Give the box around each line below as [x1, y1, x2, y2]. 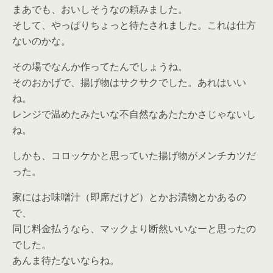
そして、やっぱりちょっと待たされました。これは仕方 [12, 18, 256, 32]
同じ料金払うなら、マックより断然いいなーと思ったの [12, 222, 256, 235]
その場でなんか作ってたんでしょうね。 [12, 60, 188, 73]
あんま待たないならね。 [12, 253, 119, 267]
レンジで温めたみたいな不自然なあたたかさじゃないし [12, 107, 256, 121]
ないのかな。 [12, 34, 71, 48]
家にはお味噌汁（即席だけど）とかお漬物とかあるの [12, 190, 246, 204]
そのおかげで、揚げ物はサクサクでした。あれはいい [12, 76, 246, 89]
